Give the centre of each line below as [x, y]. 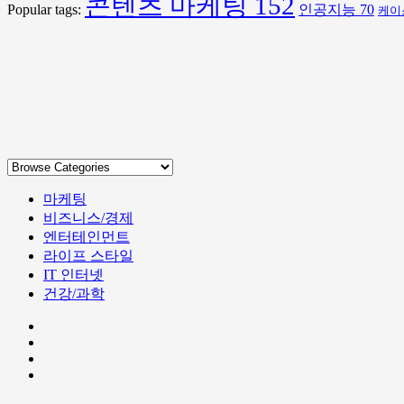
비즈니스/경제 [88, 218]
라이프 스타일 [88, 256]
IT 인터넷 [73, 275]
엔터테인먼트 [87, 237]
